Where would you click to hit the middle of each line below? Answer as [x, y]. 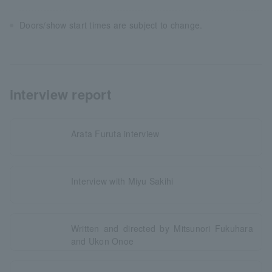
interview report [60, 94]
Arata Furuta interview [115, 133]
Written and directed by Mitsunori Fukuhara [162, 228]
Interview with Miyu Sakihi [122, 181]
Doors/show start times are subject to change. [111, 25]
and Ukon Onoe [102, 241]
